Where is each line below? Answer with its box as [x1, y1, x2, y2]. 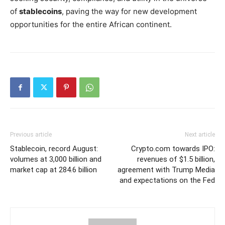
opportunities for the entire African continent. [10, 20, 172, 29]
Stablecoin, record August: [10, 144, 98, 153]
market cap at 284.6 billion [10, 165, 97, 174]
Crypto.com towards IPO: [131, 144, 215, 153]
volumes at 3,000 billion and [10, 155, 101, 164]
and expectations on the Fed [120, 176, 215, 185]
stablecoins [19, 7, 62, 16]
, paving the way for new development [62, 7, 197, 16]
